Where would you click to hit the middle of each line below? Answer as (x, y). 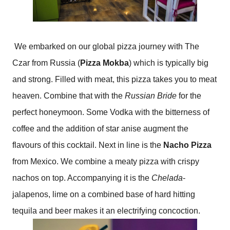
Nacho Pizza (187, 145)
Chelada (167, 178)
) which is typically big (169, 63)
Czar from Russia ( (46, 63)
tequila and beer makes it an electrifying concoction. (107, 211)
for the (189, 96)
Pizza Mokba (104, 63)
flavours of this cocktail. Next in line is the (88, 145)
